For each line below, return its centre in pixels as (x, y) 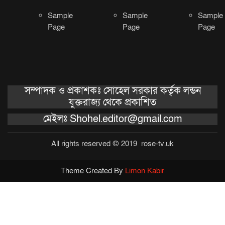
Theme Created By (93, 171)
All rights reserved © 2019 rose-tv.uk (113, 144)
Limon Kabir (145, 171)
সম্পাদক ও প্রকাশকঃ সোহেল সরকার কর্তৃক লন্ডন (113, 91)
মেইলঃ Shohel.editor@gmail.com (113, 119)
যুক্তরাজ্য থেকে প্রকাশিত (113, 103)
